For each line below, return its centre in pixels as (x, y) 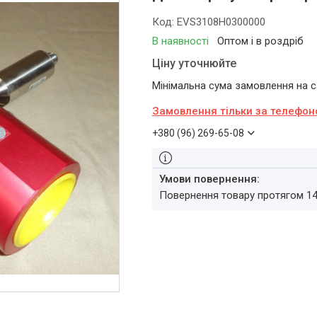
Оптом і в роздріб (260, 41)
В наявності (180, 41)
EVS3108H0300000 (221, 22)
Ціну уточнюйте (194, 63)
